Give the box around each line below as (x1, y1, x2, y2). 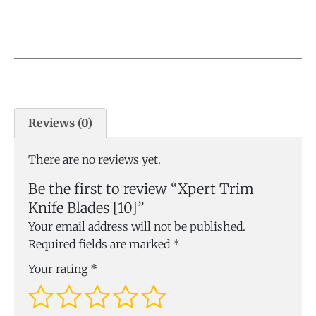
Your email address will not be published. (28, 219, 245, 234)
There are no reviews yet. (28, 152, 161, 167)
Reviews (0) (28, 116, 93, 130)
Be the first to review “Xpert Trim (28, 180, 254, 198)
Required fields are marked (28, 237, 173, 252)
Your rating (28, 262, 90, 276)
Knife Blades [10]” (28, 199, 145, 217)
